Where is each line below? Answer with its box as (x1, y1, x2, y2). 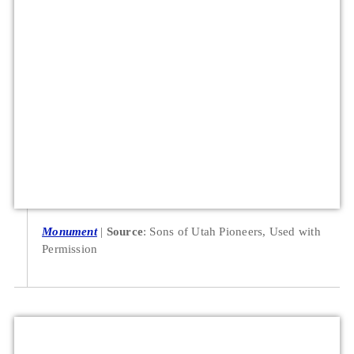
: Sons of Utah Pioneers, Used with (142, 224, 321, 239)
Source (106, 224, 143, 239)
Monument (42, 224, 97, 239)
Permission (42, 242, 98, 256)
